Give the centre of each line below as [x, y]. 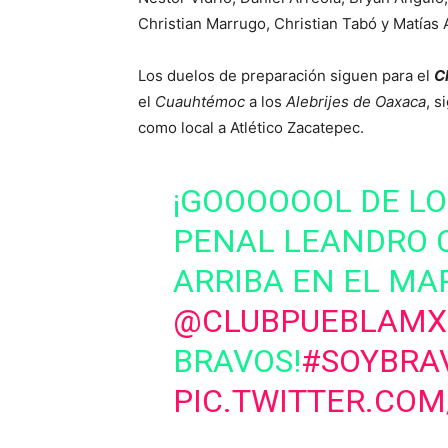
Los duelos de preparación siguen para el [286, 75]
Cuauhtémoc [200, 101]
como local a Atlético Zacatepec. [251, 127]
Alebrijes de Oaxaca [356, 101]
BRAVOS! [236, 361]
